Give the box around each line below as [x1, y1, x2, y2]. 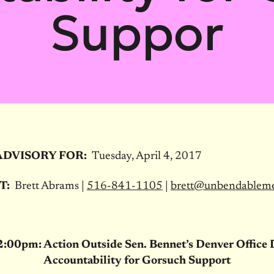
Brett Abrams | [14, 180, 87, 192]
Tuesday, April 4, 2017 [91, 150, 202, 163]
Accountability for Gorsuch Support [43, 255, 231, 267]
